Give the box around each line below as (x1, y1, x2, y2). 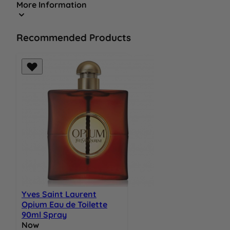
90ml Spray (22, 209, 67, 220)
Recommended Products (16, 31, 131, 44)
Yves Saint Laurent (22, 189, 97, 200)
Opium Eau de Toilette (22, 199, 107, 210)
